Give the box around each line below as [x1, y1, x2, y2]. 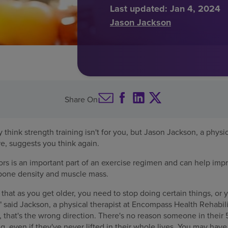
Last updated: [110, 2, 167, 15]
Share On [65, 93, 98, 105]
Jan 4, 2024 [170, 2, 220, 15]
